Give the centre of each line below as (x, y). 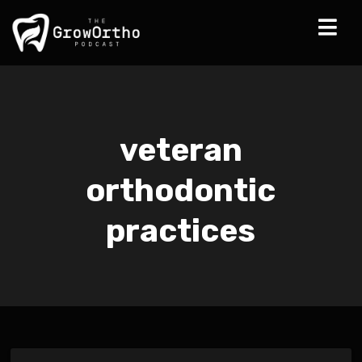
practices (181, 232)
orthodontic (181, 191)
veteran (181, 151)
